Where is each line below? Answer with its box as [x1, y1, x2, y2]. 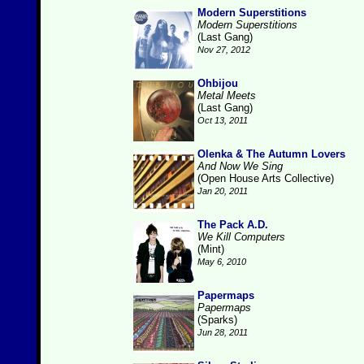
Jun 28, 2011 [197, 327, 248, 337]
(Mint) [197, 243, 224, 255]
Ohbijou [197, 77, 238, 89]
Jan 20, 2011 [197, 186, 248, 196]
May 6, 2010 [197, 257, 246, 266]
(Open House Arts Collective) [197, 172, 334, 184]
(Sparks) [197, 314, 237, 326]
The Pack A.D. [197, 219, 268, 231]
